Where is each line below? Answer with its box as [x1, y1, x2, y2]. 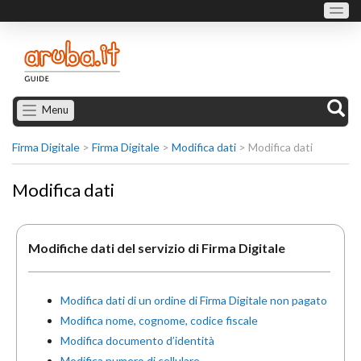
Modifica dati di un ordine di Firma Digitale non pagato [60, 293, 327, 307]
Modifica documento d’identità [60, 334, 214, 347]
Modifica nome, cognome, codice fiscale [60, 313, 258, 327]
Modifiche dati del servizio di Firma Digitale [28, 240, 285, 255]
